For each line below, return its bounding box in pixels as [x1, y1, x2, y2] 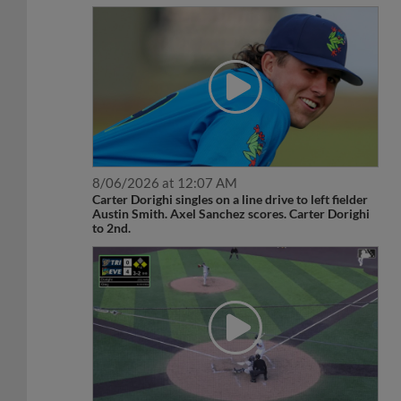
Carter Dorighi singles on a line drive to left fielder [92, 172, 369, 188]
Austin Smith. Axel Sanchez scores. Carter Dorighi [92, 186, 371, 202]
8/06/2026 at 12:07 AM [92, 155, 238, 172]
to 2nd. [92, 200, 132, 217]
